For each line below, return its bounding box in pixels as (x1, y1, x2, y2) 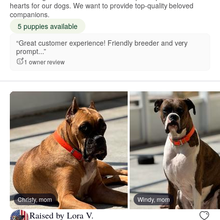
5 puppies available (18, 21, 78, 31)
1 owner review (24, 57, 65, 66)
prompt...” (16, 46, 46, 56)
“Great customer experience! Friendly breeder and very (16, 38, 188, 48)
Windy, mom (137, 195, 170, 204)
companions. (10, 9, 50, 20)
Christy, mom (18, 195, 52, 204)
